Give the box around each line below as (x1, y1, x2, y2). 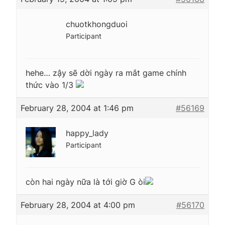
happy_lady (66, 128, 108, 138)
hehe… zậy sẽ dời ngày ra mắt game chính (26, 67, 186, 78)
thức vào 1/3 (26, 79, 76, 90)
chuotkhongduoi (66, 19, 128, 29)
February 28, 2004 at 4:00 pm (21, 199, 135, 210)
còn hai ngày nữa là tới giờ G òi (26, 176, 145, 187)
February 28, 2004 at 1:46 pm (21, 102, 134, 113)
